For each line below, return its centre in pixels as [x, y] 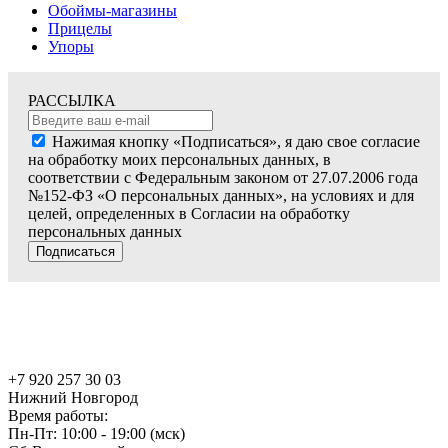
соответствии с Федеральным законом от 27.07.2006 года [223, 178]
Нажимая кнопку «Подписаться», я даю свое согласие [236, 142]
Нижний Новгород [73, 398]
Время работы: [58, 416]
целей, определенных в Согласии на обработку [189, 214]
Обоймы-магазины [112, 11]
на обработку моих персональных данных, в [179, 160]
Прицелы [80, 29]
